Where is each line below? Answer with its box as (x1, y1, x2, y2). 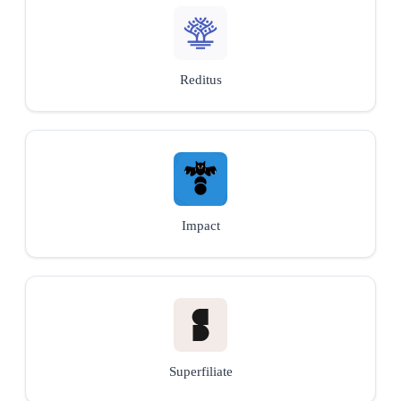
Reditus (179, 72, 222, 87)
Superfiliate (168, 363, 233, 379)
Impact (181, 218, 220, 233)
